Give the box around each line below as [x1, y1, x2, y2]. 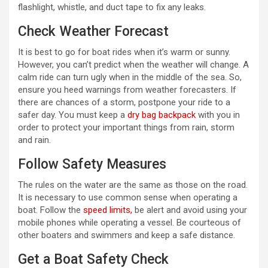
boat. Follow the [18, 205, 83, 216]
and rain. [18, 135, 51, 146]
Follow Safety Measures [18, 156, 166, 173]
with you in [196, 109, 240, 121]
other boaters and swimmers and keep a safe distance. [18, 230, 235, 241]
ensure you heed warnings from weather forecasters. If [18, 84, 236, 96]
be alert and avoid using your [132, 205, 247, 216]
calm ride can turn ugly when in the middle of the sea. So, [18, 72, 242, 83]
